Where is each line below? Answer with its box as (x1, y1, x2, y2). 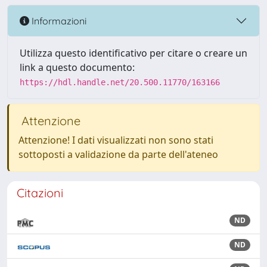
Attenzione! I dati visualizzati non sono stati (18, 133, 213, 147)
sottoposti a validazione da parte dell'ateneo (18, 148, 218, 161)
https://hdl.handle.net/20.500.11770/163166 (20, 77, 220, 87)
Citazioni (17, 185, 63, 200)
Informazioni (29, 14, 86, 27)
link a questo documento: (20, 61, 135, 74)
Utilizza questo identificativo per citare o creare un (20, 46, 247, 60)
